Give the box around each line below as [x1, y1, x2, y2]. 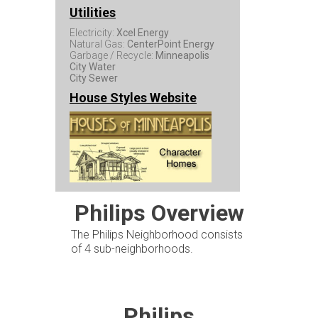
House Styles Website [70, 90, 197, 105]
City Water [70, 61, 116, 72]
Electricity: [70, 27, 116, 38]
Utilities [70, 5, 116, 20]
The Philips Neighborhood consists [71, 228, 243, 241]
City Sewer [70, 72, 118, 84]
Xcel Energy [116, 27, 169, 38]
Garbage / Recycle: [70, 50, 155, 61]
